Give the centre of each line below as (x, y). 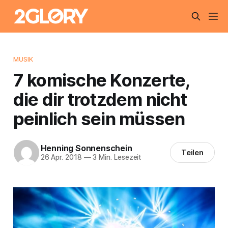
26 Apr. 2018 (61, 158)
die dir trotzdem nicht (100, 99)
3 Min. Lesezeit (116, 158)
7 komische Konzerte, (101, 80)
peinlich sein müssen (99, 118)
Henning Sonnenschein (86, 148)
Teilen (192, 153)
